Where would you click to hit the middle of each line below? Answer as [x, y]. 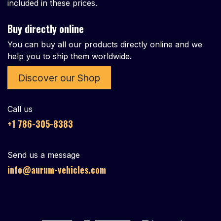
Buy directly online [46, 29]
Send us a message [44, 155]
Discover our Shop [59, 78]
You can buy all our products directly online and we [105, 45]
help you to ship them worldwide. [70, 56]
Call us [20, 109]
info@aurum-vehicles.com [57, 170]
